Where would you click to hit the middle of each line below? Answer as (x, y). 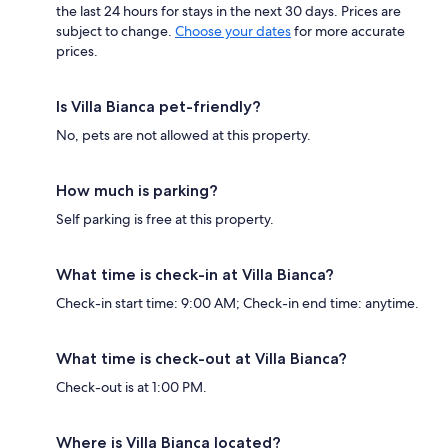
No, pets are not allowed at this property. (183, 134)
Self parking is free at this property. (165, 218)
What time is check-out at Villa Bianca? (201, 358)
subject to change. (115, 30)
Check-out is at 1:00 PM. (131, 386)
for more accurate (348, 30)
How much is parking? (137, 190)
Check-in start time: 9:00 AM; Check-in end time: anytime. (237, 302)
